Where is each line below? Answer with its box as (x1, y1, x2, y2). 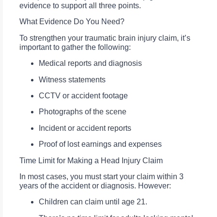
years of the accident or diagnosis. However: (19, 181, 171, 190)
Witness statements (39, 75, 106, 84)
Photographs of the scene (39, 108, 126, 116)
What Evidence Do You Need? (19, 17, 124, 26)
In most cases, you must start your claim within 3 (19, 172, 184, 181)
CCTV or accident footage (39, 91, 128, 100)
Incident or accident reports (39, 124, 131, 132)
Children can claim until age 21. (39, 198, 147, 206)
